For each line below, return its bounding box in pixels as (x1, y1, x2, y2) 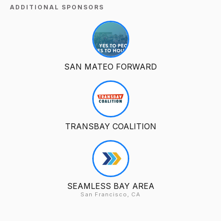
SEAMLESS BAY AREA (67, 181, 154, 191)
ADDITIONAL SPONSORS (10, 3, 104, 11)
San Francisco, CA (80, 190, 141, 198)
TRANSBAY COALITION (65, 121, 156, 131)
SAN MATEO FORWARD (64, 61, 157, 72)
